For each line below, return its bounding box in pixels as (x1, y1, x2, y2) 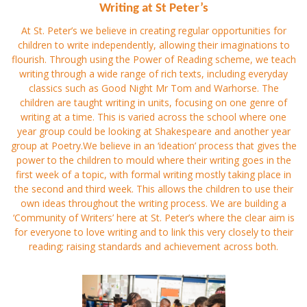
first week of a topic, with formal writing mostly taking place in (16, 167, 291, 181)
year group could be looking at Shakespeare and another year (16, 124, 291, 138)
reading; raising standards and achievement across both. (29, 239, 278, 253)
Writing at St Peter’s (99, 1, 208, 15)
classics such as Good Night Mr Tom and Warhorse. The (28, 81, 279, 95)
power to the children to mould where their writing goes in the (16, 153, 291, 167)
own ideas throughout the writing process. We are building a (21, 196, 286, 210)
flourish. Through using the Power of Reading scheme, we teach (11, 52, 296, 66)
